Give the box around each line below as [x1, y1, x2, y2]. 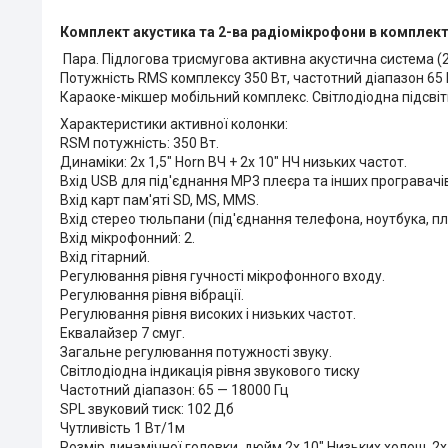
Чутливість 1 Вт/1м [60, 419, 185, 436]
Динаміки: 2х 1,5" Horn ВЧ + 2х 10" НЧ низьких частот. [60, 153, 407, 170]
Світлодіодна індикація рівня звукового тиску [60, 362, 360, 379]
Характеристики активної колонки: [60, 115, 288, 132]
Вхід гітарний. [60, 248, 150, 265]
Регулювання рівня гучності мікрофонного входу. [60, 267, 385, 284]
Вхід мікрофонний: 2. [60, 229, 195, 246]
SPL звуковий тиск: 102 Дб [60, 400, 234, 417]
